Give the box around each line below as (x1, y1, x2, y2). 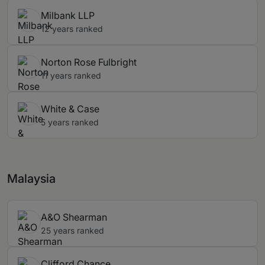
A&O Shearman (41, 211, 107, 224)
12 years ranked (41, 24, 103, 34)
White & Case (41, 103, 99, 115)
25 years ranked (41, 225, 104, 236)
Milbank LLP (41, 9, 95, 22)
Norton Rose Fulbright (41, 56, 137, 69)
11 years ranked (41, 70, 101, 81)
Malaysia (7, 172, 56, 186)
